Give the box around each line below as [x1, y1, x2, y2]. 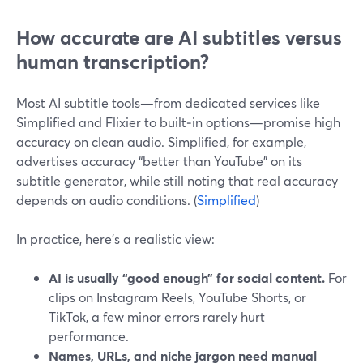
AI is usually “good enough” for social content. [49, 269, 325, 286]
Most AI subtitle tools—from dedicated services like [16, 94, 320, 111]
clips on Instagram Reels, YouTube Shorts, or [49, 288, 306, 305]
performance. [49, 327, 129, 344]
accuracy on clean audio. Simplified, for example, [16, 133, 306, 150]
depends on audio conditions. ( [16, 191, 197, 208]
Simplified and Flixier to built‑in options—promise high [16, 113, 340, 130]
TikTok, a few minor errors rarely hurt [49, 308, 265, 325]
